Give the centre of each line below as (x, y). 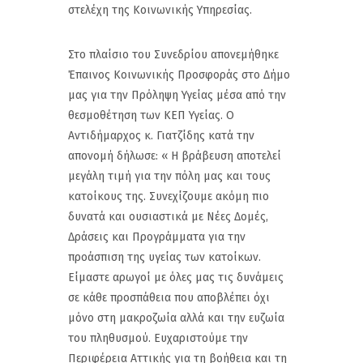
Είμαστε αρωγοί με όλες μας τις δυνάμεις (176, 278)
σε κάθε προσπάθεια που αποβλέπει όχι (169, 298)
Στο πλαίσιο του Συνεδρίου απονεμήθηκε (173, 55)
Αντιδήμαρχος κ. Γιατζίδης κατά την (161, 136)
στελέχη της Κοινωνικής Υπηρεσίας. (160, 11)
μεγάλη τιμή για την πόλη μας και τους (169, 177)
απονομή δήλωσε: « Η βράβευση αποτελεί (175, 156)
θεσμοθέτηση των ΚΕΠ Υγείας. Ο (151, 116)
